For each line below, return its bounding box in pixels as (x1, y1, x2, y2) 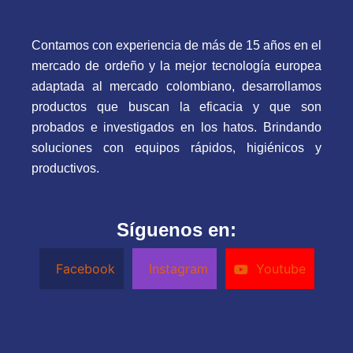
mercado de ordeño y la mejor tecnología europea (32, 59, 321, 73)
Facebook (51, 260, 115, 277)
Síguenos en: (117, 218, 236, 240)
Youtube (251, 260, 306, 277)
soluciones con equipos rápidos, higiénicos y (32, 141, 321, 155)
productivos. (32, 162, 102, 176)
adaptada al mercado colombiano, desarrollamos (32, 80, 321, 94)
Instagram (144, 260, 208, 277)
